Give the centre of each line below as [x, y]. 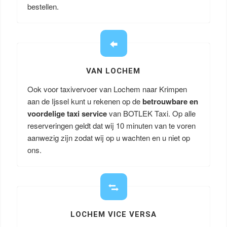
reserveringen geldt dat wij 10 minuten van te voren [111, 125]
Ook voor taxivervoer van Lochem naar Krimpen [107, 89]
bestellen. [43, 6]
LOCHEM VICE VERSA [113, 214]
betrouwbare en [170, 101]
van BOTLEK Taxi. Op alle [151, 113]
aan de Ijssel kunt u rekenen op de [85, 101]
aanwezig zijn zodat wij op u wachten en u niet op [108, 138]
